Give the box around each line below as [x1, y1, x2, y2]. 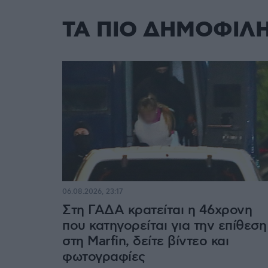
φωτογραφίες [62, 248, 145, 265]
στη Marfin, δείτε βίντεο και [62, 233, 229, 249]
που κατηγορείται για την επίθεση [62, 217, 266, 234]
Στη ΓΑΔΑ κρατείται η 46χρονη [62, 202, 252, 218]
